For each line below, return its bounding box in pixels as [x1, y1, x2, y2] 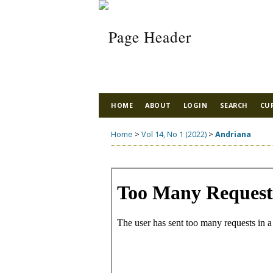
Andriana [215, 129, 251, 140]
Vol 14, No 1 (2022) [141, 129, 207, 140]
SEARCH [219, 101, 248, 110]
